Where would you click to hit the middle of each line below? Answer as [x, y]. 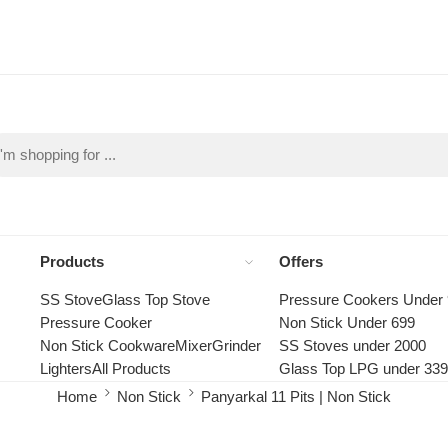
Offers [300, 261]
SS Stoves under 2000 [352, 345]
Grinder [236, 345]
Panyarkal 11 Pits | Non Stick [296, 396]
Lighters [66, 368]
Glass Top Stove [156, 299]
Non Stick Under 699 [346, 322]
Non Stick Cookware [107, 345]
